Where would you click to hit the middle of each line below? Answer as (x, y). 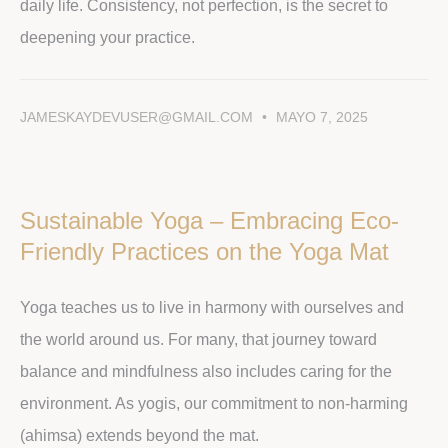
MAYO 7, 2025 (320, 116)
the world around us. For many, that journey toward (198, 339)
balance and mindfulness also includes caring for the (206, 371)
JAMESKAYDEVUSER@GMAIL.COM (138, 116)
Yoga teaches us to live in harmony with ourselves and (212, 307)
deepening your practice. (107, 37)
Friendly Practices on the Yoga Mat (204, 251)
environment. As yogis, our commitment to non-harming (214, 403)
